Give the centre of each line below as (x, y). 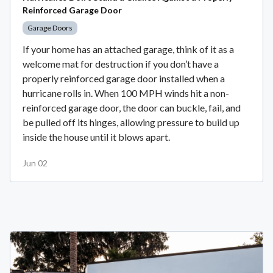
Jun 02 (35, 163)
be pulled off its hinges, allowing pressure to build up (131, 122)
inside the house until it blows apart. (96, 137)
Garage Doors (50, 28)
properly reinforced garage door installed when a (124, 79)
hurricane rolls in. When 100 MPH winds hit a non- (126, 93)
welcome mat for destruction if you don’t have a (121, 64)
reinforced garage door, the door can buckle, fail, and (132, 108)
